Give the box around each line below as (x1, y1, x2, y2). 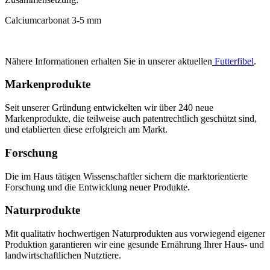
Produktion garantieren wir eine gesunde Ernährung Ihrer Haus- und (5, 239, 264, 250)
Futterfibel (212, 55, 254, 66)
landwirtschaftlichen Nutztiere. (5, 250, 121, 260)
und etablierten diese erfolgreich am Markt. (5, 124, 168, 135)
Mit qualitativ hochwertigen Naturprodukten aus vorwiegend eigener (5, 228, 265, 239)
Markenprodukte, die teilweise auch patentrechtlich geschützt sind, (5, 113, 257, 124)
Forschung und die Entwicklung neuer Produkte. (5, 181, 190, 192)
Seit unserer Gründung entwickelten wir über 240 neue (5, 102, 213, 113)
